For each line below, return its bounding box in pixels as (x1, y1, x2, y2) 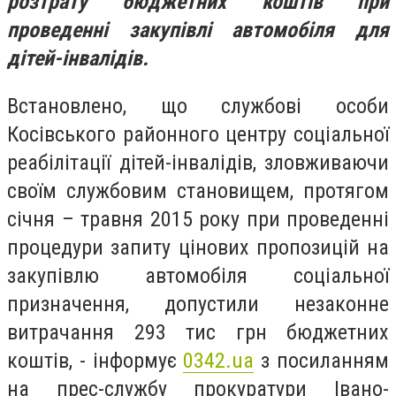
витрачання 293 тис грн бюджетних (7, 319, 389, 345)
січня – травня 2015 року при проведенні (7, 206, 389, 232)
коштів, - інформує (7, 347, 184, 373)
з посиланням (254, 347, 390, 373)
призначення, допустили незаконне (7, 291, 389, 316)
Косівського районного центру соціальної (7, 121, 389, 147)
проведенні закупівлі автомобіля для (7, 18, 389, 42)
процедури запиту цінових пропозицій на (7, 234, 389, 260)
